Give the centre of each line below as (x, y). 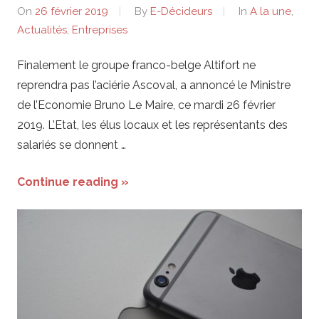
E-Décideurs (181, 11)
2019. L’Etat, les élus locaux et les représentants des (152, 125)
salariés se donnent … (72, 145)
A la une (271, 11)
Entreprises (100, 30)
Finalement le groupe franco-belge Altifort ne (136, 66)
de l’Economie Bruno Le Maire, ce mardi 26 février (146, 105)
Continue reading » (73, 182)
